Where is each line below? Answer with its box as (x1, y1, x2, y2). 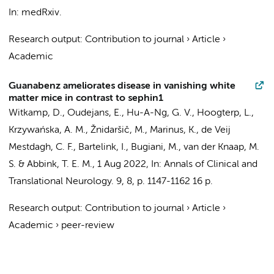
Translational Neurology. (9, 177, 114, 187)
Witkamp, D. (9, 108, 62, 118)
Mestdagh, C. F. (9, 143, 73, 152)
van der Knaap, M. (183, 143, 259, 152)
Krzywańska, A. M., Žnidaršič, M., (9, 125, 150, 135)
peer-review (61, 221, 114, 231)
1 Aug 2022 (97, 160, 146, 169)
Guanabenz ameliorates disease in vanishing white (9, 81, 235, 91)
